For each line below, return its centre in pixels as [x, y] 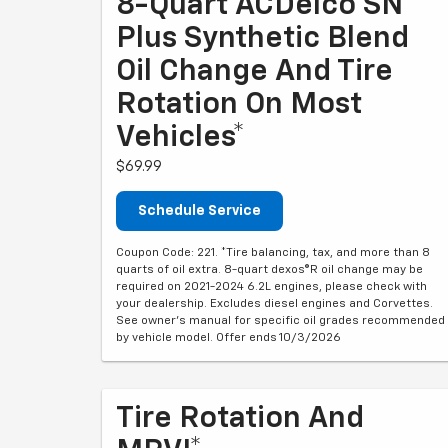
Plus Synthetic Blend [262, 39]
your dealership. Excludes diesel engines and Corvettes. [274, 304]
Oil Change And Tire [254, 72]
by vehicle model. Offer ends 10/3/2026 [228, 338]
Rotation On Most [239, 105]
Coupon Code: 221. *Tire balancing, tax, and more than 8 [273, 253]
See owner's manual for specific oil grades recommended [280, 321]
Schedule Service [199, 211]
